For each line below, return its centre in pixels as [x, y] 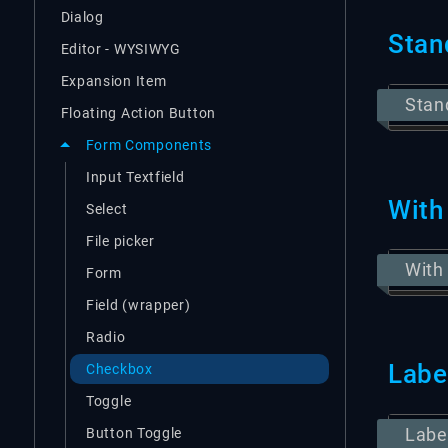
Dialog [82, 16]
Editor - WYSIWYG [120, 48]
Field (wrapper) [138, 304]
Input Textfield [135, 176]
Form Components [148, 145]
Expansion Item [113, 80]
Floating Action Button [138, 112]
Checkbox [119, 368]
